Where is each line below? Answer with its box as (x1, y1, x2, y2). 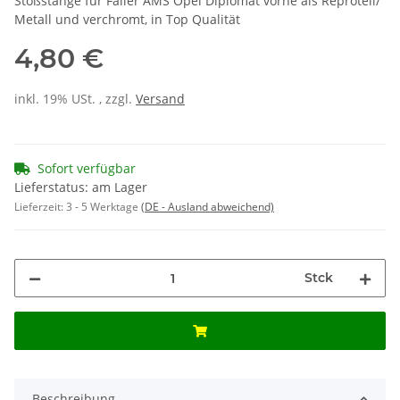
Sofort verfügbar (37, 160, 136, 178)
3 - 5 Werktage (66, 199, 141, 215)
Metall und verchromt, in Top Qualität (14, 11, 240, 29)
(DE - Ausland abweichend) (141, 199, 274, 215)
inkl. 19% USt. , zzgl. (14, 90, 136, 108)
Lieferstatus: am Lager (14, 179, 147, 196)
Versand (136, 90, 185, 108)
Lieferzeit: (14, 199, 66, 215)
